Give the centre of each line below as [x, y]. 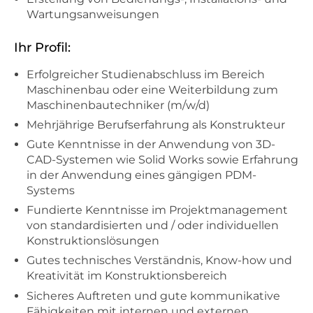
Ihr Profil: [42, 47]
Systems [51, 191]
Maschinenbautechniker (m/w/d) [118, 105]
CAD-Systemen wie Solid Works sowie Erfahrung [162, 160]
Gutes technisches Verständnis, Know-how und [159, 261]
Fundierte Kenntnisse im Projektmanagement [157, 210]
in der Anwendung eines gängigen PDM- [141, 175]
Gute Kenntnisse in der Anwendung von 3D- [151, 145]
